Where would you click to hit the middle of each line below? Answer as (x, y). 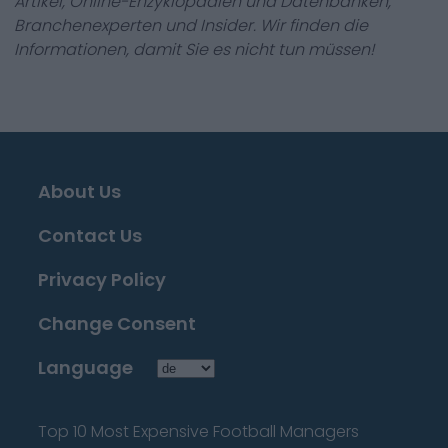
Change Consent (117, 323)
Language (85, 367)
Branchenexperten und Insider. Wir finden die (191, 25)
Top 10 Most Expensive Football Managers (198, 431)
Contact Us (90, 235)
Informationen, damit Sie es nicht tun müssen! (194, 49)
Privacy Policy (102, 279)
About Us (79, 191)
